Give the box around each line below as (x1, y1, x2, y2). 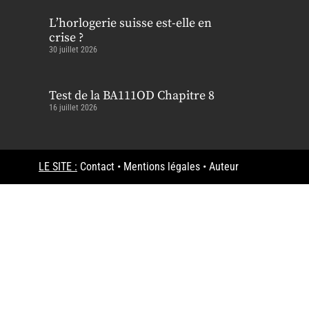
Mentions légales (123, 160, 200, 174)
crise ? (49, 30, 83, 46)
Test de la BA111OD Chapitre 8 (49, 88, 215, 104)
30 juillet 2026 (49, 45, 97, 55)
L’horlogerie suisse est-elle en (49, 15, 212, 32)
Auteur (209, 160, 239, 174)
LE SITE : (39, 160, 77, 174)
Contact (80, 160, 114, 174)
